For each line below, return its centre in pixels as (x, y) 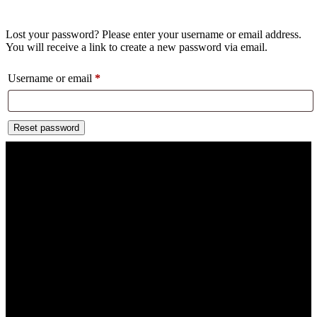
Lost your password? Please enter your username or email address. (154, 34)
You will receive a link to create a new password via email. (137, 47)
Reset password (46, 128)
